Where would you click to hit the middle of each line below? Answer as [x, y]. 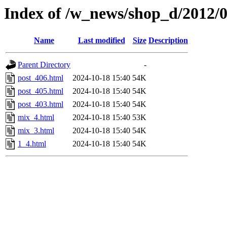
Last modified [101, 41]
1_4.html [32, 144]
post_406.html [41, 78]
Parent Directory [44, 65]
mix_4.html [36, 118]
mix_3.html [36, 131]
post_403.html [41, 104]
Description [168, 41]
